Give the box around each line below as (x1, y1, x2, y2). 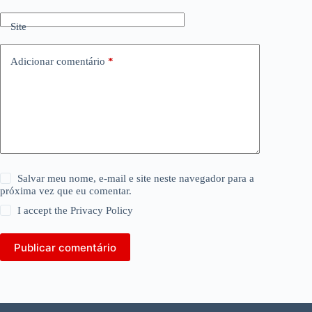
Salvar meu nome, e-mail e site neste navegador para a (17, 173, 255, 185)
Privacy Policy (70, 205, 134, 217)
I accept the (17, 205, 71, 217)
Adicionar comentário (10, 55, 105, 67)
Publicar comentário (14, 240, 116, 254)
